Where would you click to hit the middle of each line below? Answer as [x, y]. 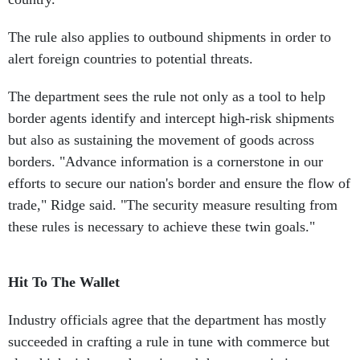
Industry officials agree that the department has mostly [167, 320]
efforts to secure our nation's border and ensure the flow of [179, 183]
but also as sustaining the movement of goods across [161, 140]
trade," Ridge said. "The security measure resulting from [173, 205]
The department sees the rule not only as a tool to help [167, 96]
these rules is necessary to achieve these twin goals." [162, 227]
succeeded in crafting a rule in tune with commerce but [169, 342]
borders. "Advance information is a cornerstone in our [166, 162]
